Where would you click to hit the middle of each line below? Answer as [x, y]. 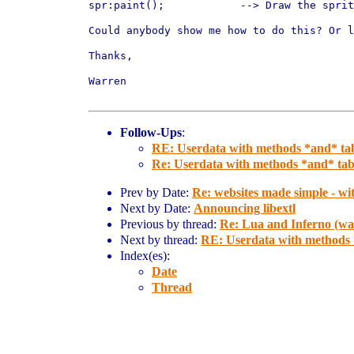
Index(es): [145, 256]
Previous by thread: [170, 224]
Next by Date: [157, 208]
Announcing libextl [245, 208]
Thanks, [111, 56]
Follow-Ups [151, 132]
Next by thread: [160, 240]
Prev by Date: [156, 192]
